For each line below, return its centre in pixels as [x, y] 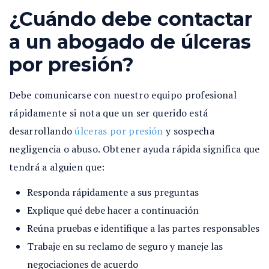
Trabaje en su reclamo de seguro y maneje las [125, 246]
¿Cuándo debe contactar [131, 19]
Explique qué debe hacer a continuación [113, 210]
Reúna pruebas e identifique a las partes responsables [143, 228]
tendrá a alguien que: [57, 167]
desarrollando [42, 131]
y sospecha [189, 131]
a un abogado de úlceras [130, 42]
